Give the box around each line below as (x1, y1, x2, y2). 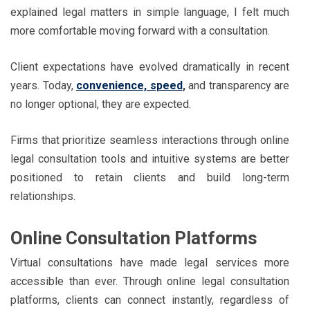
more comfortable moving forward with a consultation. (10, 24, 270, 37)
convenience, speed (76, 78, 183, 92)
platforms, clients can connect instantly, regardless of (10, 293, 289, 307)
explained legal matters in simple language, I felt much (10, 5, 289, 19)
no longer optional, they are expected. (10, 97, 191, 111)
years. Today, (10, 78, 76, 92)
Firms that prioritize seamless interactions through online (10, 133, 289, 147)
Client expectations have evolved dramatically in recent (10, 60, 289, 73)
